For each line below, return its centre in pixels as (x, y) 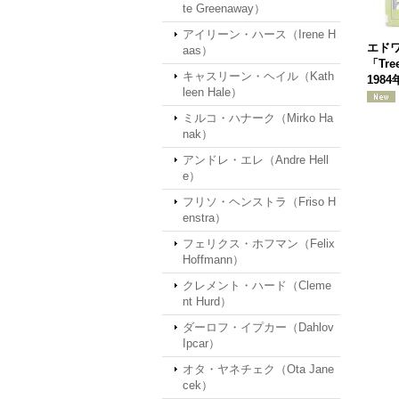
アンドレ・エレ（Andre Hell (256, 160)
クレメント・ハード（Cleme (257, 285)
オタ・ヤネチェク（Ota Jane (258, 369)
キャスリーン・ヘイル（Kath (258, 76)
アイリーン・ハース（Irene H (259, 34)
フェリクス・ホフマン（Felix (259, 244)
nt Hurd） (207, 301)
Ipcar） (201, 343)
